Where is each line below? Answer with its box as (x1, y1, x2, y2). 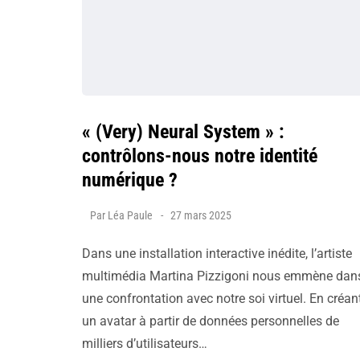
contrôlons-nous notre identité (82, 145, 317, 167)
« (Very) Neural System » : (82, 121, 284, 143)
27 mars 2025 (170, 209, 231, 222)
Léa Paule (108, 209, 153, 222)
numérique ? (82, 169, 178, 191)
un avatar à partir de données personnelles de (82, 313, 339, 329)
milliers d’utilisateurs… (82, 336, 207, 351)
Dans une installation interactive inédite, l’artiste (82, 246, 352, 261)
